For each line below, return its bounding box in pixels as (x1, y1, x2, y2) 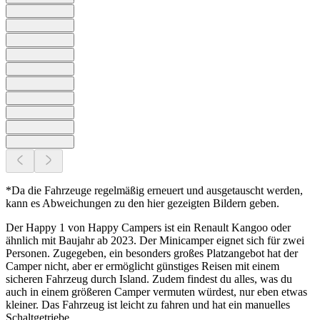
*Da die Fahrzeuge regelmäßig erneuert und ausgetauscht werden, (6, 184, 303, 197)
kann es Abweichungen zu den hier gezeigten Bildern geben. (6, 197, 279, 210)
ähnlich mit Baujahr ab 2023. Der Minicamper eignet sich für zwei (6, 234, 304, 247)
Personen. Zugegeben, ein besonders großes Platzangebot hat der (6, 247, 298, 260)
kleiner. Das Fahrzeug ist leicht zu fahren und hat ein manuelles (6, 299, 290, 311)
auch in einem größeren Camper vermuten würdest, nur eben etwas (6, 286, 307, 299)
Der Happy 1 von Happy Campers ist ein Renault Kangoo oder (6, 221, 291, 234)
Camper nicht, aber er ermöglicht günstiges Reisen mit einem (6, 260, 279, 273)
